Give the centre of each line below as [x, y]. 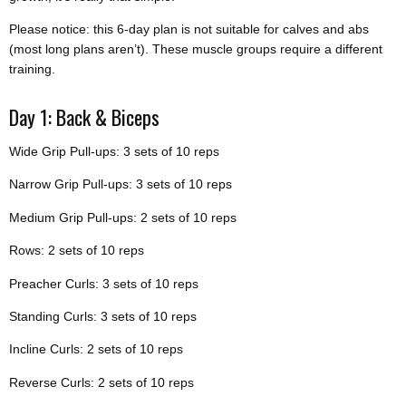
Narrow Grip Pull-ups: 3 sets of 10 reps [121, 184]
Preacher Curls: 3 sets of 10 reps [104, 283]
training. [32, 69]
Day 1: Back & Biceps [84, 116]
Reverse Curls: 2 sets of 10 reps [101, 382]
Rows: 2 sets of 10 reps [77, 251]
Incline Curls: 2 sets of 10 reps [96, 349]
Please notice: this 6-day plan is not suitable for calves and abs [189, 29]
